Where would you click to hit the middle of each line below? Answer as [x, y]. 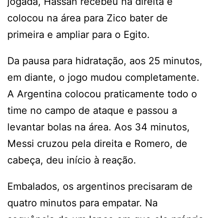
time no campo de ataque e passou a [92, 110]
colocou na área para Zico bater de [88, 18]
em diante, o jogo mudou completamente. [103, 77]
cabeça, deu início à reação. [72, 160]
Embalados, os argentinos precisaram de [100, 186]
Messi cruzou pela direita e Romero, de [97, 143]
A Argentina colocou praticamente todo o [102, 94]
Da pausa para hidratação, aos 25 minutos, [105, 61]
